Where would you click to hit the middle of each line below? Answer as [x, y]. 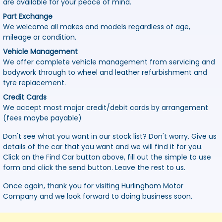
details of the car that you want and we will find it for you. [103, 147]
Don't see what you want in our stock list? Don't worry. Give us [110, 137]
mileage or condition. [40, 37]
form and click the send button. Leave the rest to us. [94, 168]
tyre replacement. [34, 83]
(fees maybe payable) [42, 118]
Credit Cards [25, 97]
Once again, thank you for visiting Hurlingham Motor [93, 186]
